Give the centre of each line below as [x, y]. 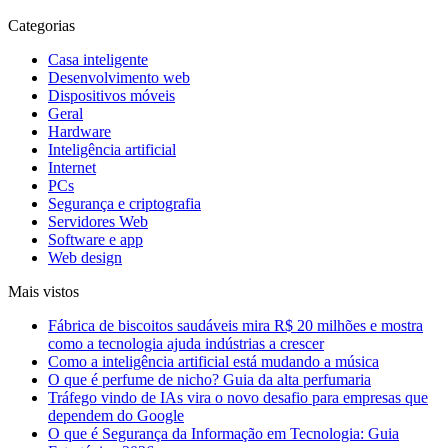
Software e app [95, 239]
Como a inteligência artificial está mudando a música [213, 361]
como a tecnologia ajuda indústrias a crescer [186, 343]
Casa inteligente [98, 59]
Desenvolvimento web [119, 77]
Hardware [79, 131]
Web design [85, 257]
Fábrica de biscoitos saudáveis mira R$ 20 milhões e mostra [235, 325]
